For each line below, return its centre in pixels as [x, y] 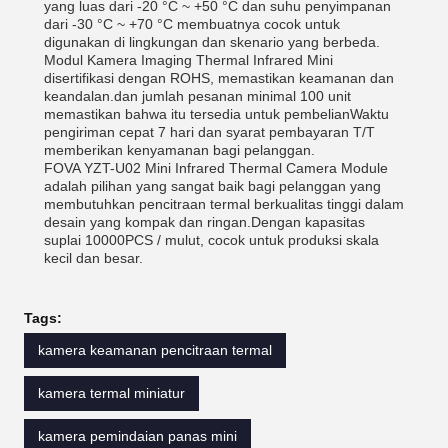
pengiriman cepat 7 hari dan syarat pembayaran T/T [209, 132]
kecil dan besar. [93, 258]
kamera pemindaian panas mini [137, 436]
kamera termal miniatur [111, 393]
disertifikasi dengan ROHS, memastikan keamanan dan [219, 78]
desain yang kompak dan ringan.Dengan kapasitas [204, 222]
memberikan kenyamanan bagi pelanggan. [179, 150]
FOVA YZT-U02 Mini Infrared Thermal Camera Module [216, 168]
